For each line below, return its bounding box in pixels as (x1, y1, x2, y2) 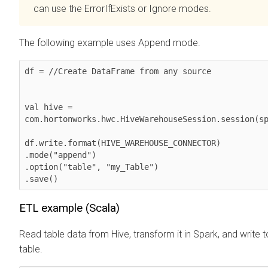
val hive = (25, 102, 72, 112)
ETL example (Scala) (19, 201, 120, 215)
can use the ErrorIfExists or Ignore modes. (33, 2, 211, 14)
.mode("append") (25, 150, 96, 160)
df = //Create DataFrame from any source (25, 66, 211, 76)
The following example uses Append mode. (19, 36, 200, 48)
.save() (25, 173, 58, 184)
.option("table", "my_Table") (25, 162, 159, 172)
